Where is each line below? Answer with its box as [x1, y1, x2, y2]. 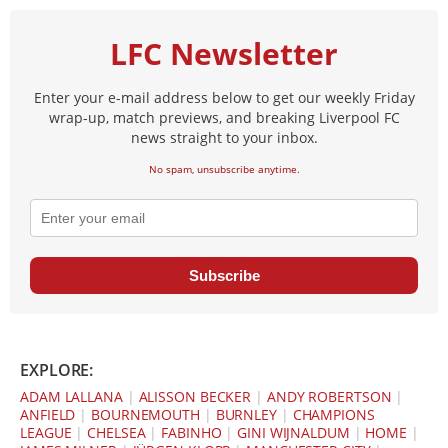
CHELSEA [87, 423, 146, 443]
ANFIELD [20, 405, 76, 425]
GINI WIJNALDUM [237, 423, 350, 443]
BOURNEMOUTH [91, 405, 200, 425]
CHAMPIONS [292, 405, 375, 425]
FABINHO [161, 423, 222, 443]
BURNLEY [215, 405, 277, 425]
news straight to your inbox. [130, 128, 318, 148]
